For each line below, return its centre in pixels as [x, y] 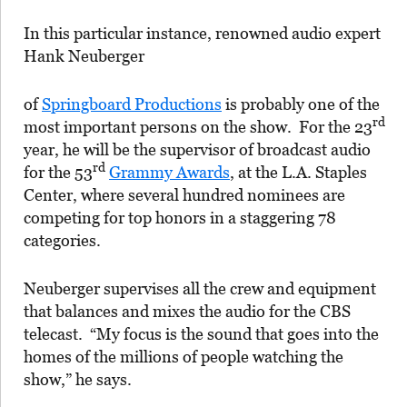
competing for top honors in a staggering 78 [180, 217]
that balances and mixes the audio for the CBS [187, 311]
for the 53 [58, 172]
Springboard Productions [132, 104]
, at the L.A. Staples [298, 172]
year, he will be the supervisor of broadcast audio [197, 149]
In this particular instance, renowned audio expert [202, 33]
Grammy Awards [169, 172]
